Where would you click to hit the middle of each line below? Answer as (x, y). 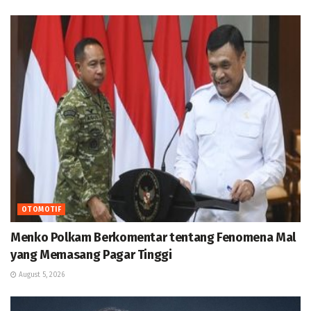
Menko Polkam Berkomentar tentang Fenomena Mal (153, 238)
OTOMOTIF (42, 210)
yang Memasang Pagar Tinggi (91, 255)
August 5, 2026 (41, 275)
